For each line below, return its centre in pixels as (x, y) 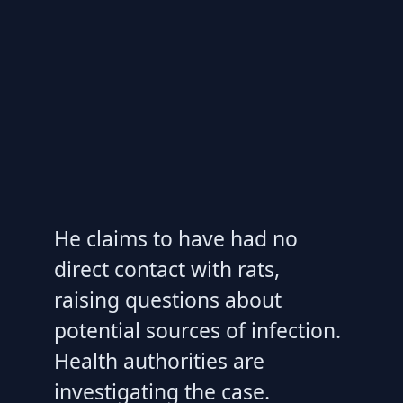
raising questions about (168, 300)
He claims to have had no (176, 239)
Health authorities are (159, 361)
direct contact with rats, (167, 269)
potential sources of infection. (197, 331)
